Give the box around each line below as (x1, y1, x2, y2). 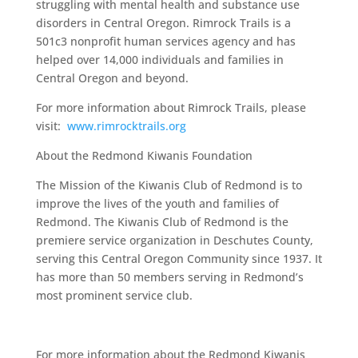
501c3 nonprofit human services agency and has (35, 34, 296, 49)
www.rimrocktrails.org (66, 118, 186, 133)
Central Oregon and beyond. (35, 70, 189, 86)
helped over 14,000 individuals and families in (35, 52, 284, 67)
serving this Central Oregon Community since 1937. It (35, 251, 322, 266)
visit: (35, 118, 67, 133)
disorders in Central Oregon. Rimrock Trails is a (35, 15, 291, 30)
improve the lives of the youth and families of (35, 196, 279, 211)
